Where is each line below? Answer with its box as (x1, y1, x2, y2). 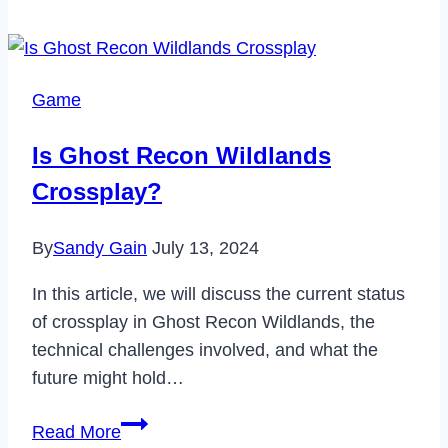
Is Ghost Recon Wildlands (32, 141, 331, 169)
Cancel (120, 14, 176, 35)
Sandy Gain (53, 237, 147, 258)
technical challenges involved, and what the (32, 339, 378, 360)
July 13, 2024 (152, 237, 259, 258)
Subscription (120, 70, 219, 91)
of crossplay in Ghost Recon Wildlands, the (32, 311, 375, 332)
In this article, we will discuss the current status (32, 283, 405, 304)
